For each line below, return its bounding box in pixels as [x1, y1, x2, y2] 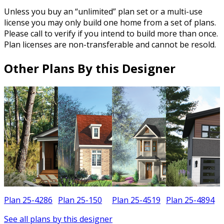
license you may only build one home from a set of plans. [4, 17, 216, 28]
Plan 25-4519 [112, 194, 160, 206]
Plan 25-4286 [4, 194, 52, 206]
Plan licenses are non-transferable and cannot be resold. [4, 39, 216, 50]
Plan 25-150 [58, 194, 102, 206]
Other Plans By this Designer [4, 60, 175, 77]
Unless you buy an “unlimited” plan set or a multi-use [4, 6, 202, 17]
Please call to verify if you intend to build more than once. [4, 28, 218, 39]
